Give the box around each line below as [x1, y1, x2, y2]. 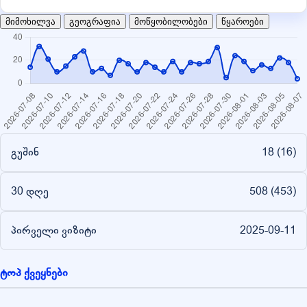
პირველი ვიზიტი [11, 222, 97, 238]
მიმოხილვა [5, 16, 56, 27]
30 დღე [11, 183, 49, 199]
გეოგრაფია [69, 16, 121, 27]
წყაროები [221, 16, 264, 27]
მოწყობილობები [134, 16, 208, 27]
